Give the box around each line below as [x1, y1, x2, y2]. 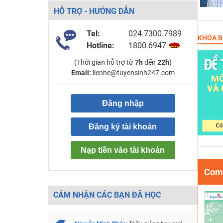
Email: [71, 69, 91, 77]
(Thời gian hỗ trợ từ [74, 58, 135, 66]
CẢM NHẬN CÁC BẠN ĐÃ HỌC [53, 190, 161, 200]
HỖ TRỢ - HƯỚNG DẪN [53, 6, 134, 16]
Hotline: [86, 41, 114, 50]
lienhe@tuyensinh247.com [91, 69, 175, 77]
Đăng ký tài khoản [89, 122, 157, 131]
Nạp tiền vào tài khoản [81, 146, 165, 154]
